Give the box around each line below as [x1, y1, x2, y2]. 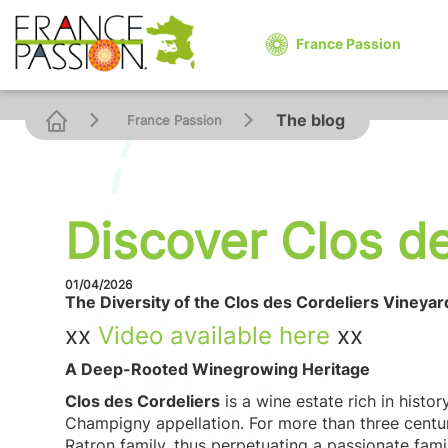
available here [163, 321, 330, 350]
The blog [276, 110, 345, 130]
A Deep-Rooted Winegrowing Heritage [65, 359, 370, 379]
